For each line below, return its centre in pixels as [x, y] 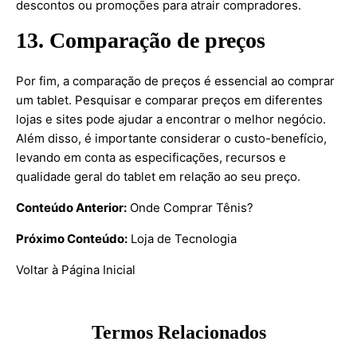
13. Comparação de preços [141, 40]
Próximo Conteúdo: [72, 239]
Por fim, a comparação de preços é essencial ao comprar [175, 81]
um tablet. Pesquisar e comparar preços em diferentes [169, 100]
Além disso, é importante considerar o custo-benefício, [171, 138]
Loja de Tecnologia [184, 239]
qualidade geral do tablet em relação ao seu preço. [158, 177]
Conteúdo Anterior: [71, 208]
